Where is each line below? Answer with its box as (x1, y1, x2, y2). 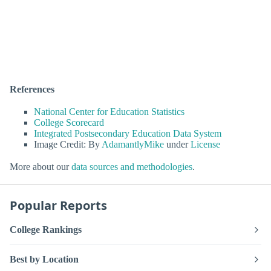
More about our (10, 161, 71, 172)
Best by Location (10, 254, 79, 265)
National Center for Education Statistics (34, 106, 184, 117)
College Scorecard (34, 117, 104, 128)
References (10, 83, 54, 94)
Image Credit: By (34, 139, 102, 149)
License (191, 139, 220, 149)
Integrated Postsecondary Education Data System (34, 128, 221, 139)
